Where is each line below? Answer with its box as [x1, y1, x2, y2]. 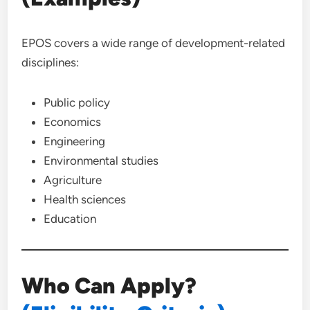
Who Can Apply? [21, 273, 197, 299]
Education [44, 212, 97, 226]
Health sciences [44, 192, 127, 206]
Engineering [44, 134, 106, 148]
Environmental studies [44, 154, 159, 167]
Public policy [44, 95, 111, 109]
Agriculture [44, 173, 102, 187]
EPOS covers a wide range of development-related [21, 36, 286, 50]
